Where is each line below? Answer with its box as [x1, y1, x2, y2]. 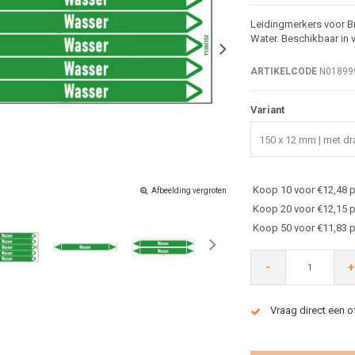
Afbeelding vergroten [151, 185, 227, 195]
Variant [250, 103, 284, 116]
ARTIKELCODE [250, 65, 317, 77]
